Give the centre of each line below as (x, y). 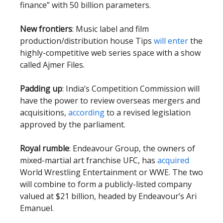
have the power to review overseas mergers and (110, 101)
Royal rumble (45, 148)
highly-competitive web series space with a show (110, 53)
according (86, 112)
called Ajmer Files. (52, 65)
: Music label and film (111, 29)
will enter (171, 41)
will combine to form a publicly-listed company (106, 184)
